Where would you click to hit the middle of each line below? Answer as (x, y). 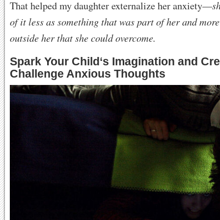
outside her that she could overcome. (83, 38)
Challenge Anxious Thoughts (88, 74)
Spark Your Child (55, 62)
